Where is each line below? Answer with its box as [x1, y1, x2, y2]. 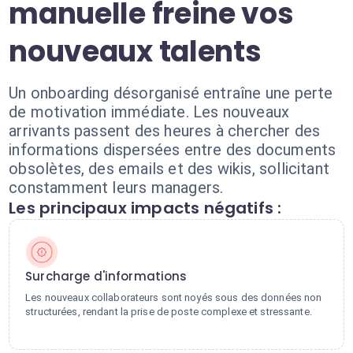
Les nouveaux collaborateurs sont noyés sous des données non [25, 292, 322, 303]
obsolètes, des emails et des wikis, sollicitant [9, 159, 330, 178]
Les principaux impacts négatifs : [9, 197, 282, 219]
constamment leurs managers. [9, 178, 224, 197]
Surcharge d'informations [25, 268, 188, 284]
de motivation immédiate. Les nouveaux [9, 102, 290, 121]
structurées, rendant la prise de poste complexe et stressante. [25, 306, 312, 318]
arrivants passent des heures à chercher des [9, 121, 321, 140]
